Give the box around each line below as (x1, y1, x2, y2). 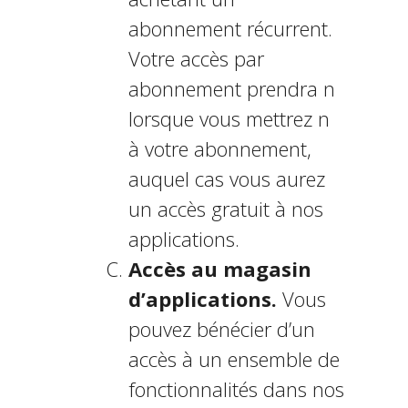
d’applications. (127, 285, 277, 312)
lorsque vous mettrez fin (127, 105, 330, 132)
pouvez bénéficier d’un (127, 315, 315, 342)
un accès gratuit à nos (127, 195, 323, 222)
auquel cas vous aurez (127, 165, 325, 192)
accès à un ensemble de (127, 345, 340, 372)
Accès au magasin (127, 255, 311, 282)
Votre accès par (127, 45, 264, 72)
